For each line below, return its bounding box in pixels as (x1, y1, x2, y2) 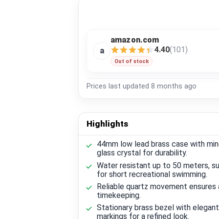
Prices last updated (87, 82, 151, 91)
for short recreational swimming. (96, 169, 207, 179)
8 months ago (151, 82, 197, 91)
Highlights (87, 118, 128, 129)
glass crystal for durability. (96, 148, 187, 158)
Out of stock (114, 58, 149, 65)
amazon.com (110, 35, 159, 44)
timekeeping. (96, 190, 141, 200)
